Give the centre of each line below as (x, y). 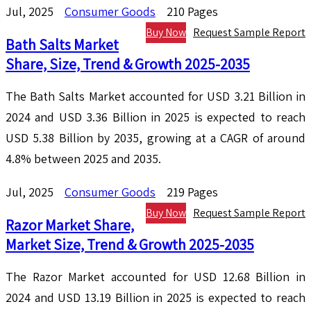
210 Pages (192, 12)
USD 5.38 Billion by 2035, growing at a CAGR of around (155, 138)
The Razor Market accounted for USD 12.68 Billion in (155, 277)
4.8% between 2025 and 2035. (83, 159)
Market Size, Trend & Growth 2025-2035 (130, 245)
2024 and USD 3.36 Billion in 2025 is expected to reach (155, 117)
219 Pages (192, 192)
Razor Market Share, (70, 225)
